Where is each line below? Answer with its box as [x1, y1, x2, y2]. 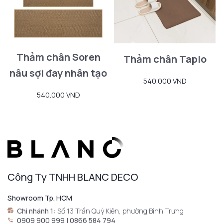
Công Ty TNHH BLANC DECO [7, 170, 138, 184]
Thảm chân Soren [16, 50, 101, 64]
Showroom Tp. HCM [7, 193, 72, 203]
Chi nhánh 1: [17, 206, 57, 216]
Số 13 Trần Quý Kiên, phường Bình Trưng [57, 206, 184, 216]
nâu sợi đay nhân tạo [9, 66, 107, 80]
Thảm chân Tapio [123, 52, 207, 66]
